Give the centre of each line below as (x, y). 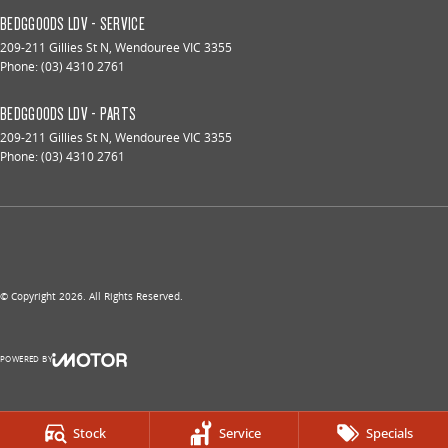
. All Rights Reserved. (133, 296)
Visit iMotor (118, 385)
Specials (389, 433)
